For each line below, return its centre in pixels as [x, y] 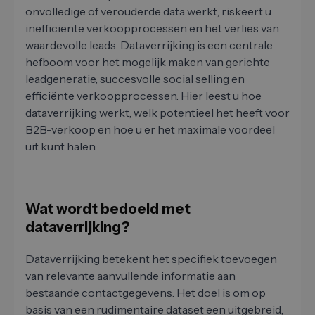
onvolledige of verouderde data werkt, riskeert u [148, 12]
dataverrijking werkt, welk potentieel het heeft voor [157, 113]
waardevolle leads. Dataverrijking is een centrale [149, 45]
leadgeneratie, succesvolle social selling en [135, 79]
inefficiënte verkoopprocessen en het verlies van [152, 28]
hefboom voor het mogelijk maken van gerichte [148, 62]
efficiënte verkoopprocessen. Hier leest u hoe [143, 96]
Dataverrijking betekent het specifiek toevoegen [151, 259]
